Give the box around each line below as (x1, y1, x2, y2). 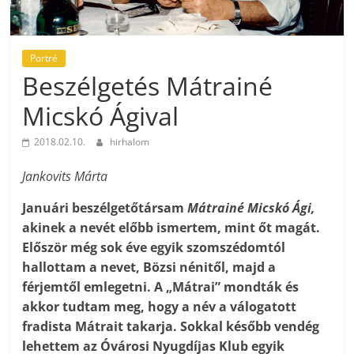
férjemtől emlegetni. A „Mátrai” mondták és (22, 278, 299, 296)
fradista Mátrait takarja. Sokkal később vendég (22, 318, 320, 336)
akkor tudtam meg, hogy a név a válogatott (22, 298, 297, 316)
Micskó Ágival (22, 99, 179, 134)
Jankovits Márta (22, 168, 108, 186)
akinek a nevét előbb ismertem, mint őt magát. (22, 219, 321, 237)
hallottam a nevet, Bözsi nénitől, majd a (22, 258, 277, 277)
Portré (30, 51, 58, 66)
